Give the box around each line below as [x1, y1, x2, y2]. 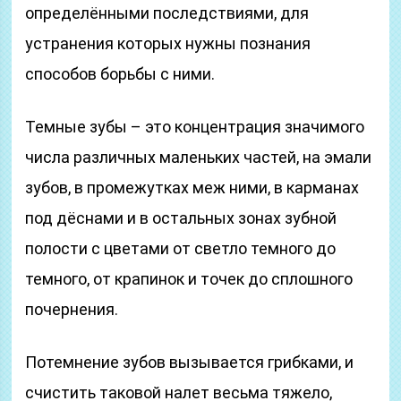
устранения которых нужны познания [25, 34, 311, 53]
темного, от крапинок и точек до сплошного [25, 269, 354, 288]
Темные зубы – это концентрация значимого [25, 117, 365, 136]
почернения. [25, 300, 119, 319]
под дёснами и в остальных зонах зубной [25, 209, 337, 227]
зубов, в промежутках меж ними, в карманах [25, 178, 360, 197]
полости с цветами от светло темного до [25, 239, 337, 258]
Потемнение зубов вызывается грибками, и [25, 353, 354, 371]
